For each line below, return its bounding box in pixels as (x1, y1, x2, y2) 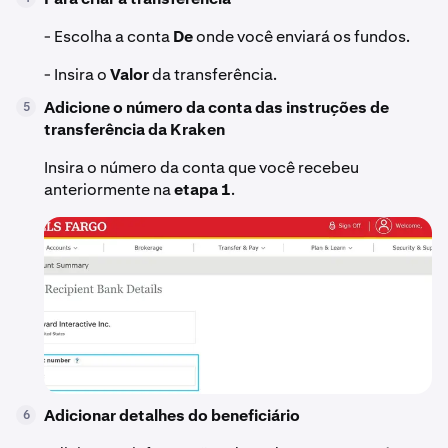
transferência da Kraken (44, 119, 225, 141)
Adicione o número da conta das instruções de (44, 97, 389, 119)
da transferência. (149, 64, 277, 86)
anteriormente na (44, 179, 174, 201)
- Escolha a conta (44, 26, 173, 48)
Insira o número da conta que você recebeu (44, 157, 359, 179)
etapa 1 (174, 179, 231, 201)
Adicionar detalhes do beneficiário (44, 405, 300, 427)
